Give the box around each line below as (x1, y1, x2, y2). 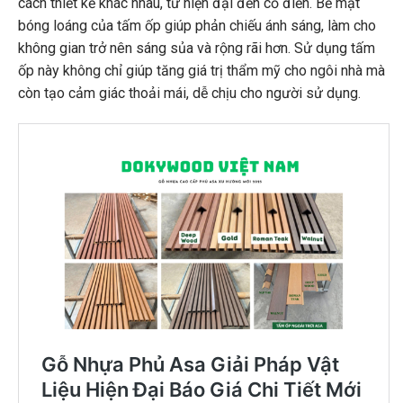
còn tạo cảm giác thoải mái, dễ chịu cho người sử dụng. (18, 85, 361, 103)
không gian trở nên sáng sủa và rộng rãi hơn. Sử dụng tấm (18, 40, 375, 58)
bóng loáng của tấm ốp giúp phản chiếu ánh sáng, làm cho (18, 17, 376, 35)
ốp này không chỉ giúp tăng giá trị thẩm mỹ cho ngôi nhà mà (18, 62, 385, 80)
